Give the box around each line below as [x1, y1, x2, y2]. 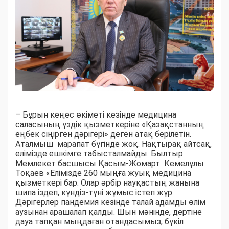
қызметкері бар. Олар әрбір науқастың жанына [15, 177, 199, 188]
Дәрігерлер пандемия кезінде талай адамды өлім [15, 197, 205, 207]
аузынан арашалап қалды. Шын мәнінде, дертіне [15, 207, 202, 217]
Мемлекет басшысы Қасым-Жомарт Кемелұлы [15, 158, 204, 168]
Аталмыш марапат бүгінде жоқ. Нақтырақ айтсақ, [15, 139, 212, 149]
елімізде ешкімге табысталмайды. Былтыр [15, 148, 183, 158]
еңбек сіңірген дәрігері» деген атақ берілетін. [15, 129, 191, 139]
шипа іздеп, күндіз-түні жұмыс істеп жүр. [15, 187, 174, 197]
